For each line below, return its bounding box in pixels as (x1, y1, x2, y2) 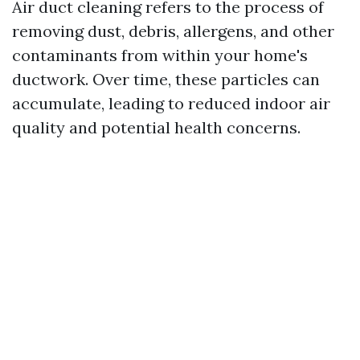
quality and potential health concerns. (12, 117, 301, 137)
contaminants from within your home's (12, 45, 308, 65)
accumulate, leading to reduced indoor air (12, 93, 330, 113)
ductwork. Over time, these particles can (12, 69, 320, 89)
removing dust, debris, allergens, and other (12, 21, 334, 41)
